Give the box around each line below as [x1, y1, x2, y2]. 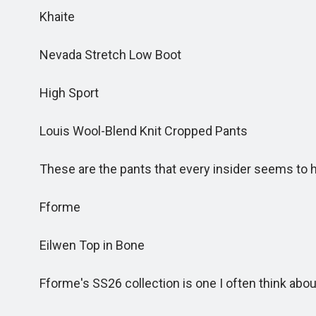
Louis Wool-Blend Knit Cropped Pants [23, 123, 248, 138]
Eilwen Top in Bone [23, 238, 145, 253]
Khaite [23, 9, 75, 24]
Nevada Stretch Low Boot [23, 47, 181, 62]
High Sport [23, 85, 99, 100]
